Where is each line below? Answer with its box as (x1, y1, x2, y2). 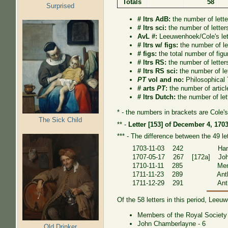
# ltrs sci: (137, 24, 167, 32)
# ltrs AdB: (137, 15, 171, 23)
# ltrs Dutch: (137, 93, 176, 101)
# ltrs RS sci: (137, 67, 178, 75)
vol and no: (146, 76, 184, 84)
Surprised (46, 2, 75, 10)
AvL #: (137, 33, 158, 41)
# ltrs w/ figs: (137, 41, 179, 49)
